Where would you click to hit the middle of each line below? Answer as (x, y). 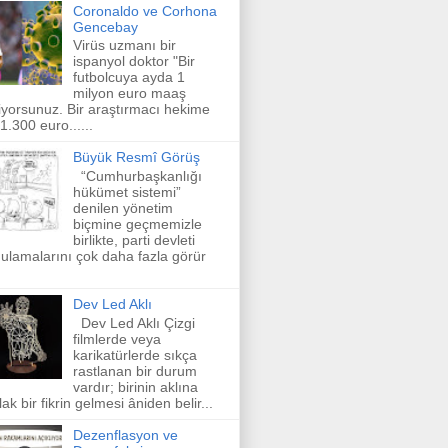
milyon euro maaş (129, 93)
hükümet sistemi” (126, 192)
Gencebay (105, 26)
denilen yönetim (122, 208)
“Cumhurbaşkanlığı (137, 176)
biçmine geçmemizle (137, 224)
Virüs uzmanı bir (124, 45)
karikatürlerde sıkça (134, 354)
